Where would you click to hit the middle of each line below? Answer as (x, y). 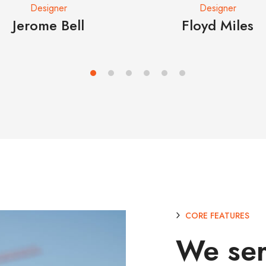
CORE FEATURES (216, 215)
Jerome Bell (48, 25)
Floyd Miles (218, 25)
